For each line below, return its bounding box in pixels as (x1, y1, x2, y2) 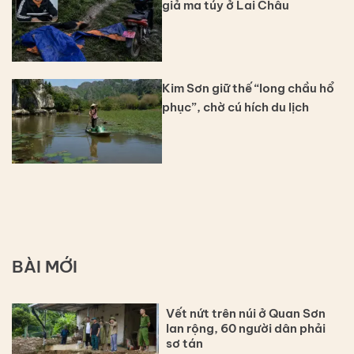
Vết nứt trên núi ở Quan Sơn (166, 305, 326, 321)
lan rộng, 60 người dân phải (166, 320, 326, 336)
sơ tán (166, 335, 204, 351)
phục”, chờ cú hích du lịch (162, 99, 309, 115)
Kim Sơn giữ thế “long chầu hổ (162, 80, 334, 96)
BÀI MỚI (12, 255, 77, 277)
